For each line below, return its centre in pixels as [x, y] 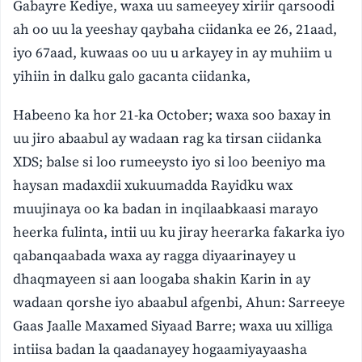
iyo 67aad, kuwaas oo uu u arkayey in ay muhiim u [173, 52]
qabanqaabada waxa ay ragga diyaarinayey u [155, 255]
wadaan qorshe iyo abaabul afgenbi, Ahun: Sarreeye [179, 302]
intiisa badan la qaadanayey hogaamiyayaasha [160, 349]
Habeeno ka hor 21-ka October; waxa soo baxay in [173, 114]
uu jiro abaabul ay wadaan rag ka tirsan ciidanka [168, 138]
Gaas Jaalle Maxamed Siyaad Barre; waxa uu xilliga [173, 325]
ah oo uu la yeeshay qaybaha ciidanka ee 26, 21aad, [175, 29]
